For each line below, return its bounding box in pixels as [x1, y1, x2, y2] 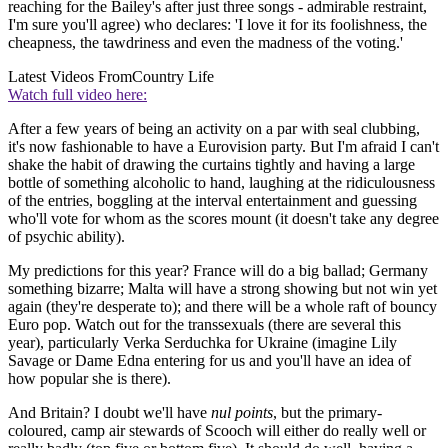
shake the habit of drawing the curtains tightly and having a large [8, 155, 415, 173]
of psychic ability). [8, 227, 125, 245]
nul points [211, 403, 273, 421]
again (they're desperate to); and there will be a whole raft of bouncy [8, 297, 437, 315]
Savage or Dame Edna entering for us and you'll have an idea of [8, 351, 411, 369]
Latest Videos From [8, 67, 132, 85]
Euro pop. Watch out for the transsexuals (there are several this [8, 315, 401, 333]
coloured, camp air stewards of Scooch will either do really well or [8, 421, 426, 439]
